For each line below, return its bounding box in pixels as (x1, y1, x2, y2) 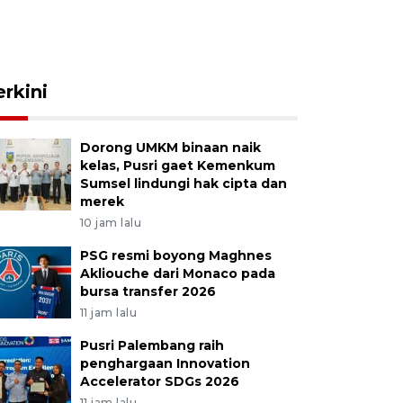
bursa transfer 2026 (79, 283, 216, 300)
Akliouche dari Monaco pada (79, 265, 275, 282)
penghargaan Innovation (79, 355, 250, 372)
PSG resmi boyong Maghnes (79, 247, 272, 264)
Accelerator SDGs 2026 (79, 373, 239, 390)
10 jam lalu (79, 216, 142, 229)
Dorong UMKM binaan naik (79, 139, 261, 156)
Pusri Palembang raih (79, 337, 224, 354)
